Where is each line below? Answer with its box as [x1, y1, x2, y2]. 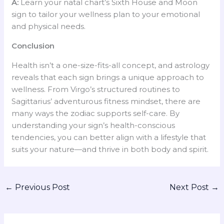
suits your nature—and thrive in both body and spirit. [11, 144, 209, 154]
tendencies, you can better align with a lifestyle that [11, 132, 206, 142]
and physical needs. [11, 21, 86, 31]
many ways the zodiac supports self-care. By [11, 108, 180, 118]
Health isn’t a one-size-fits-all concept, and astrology [11, 60, 210, 70]
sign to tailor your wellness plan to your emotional [11, 9, 200, 19]
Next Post [169, 182, 211, 192]
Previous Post [13, 182, 70, 192]
